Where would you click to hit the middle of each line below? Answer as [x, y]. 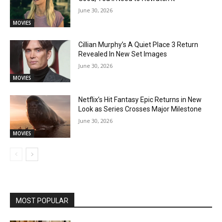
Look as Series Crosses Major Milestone [140, 109]
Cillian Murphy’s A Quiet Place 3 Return [139, 44]
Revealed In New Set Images [123, 54]
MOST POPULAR [42, 201]
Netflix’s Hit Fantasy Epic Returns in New [140, 100]
